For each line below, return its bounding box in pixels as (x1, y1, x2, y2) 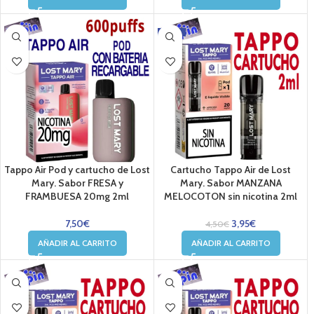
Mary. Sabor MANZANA (179, 177, 282, 189)
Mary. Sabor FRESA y (31, 177, 123, 189)
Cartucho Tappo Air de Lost (170, 163, 291, 176)
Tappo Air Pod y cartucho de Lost (4, 163, 150, 176)
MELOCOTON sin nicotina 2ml (164, 190, 297, 203)
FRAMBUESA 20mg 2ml (25, 190, 129, 203)
